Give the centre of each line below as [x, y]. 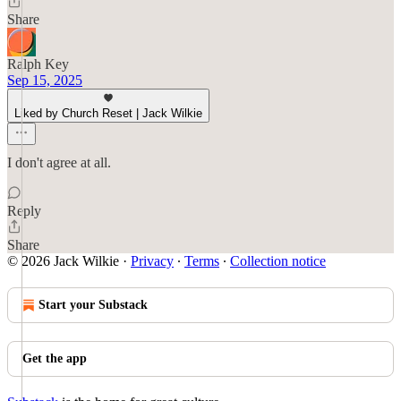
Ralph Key [38, 64]
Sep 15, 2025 [45, 80]
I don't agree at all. [59, 162]
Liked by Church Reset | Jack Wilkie [108, 113]
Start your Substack [93, 305]
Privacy [152, 261]
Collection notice [278, 261]
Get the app [55, 358]
